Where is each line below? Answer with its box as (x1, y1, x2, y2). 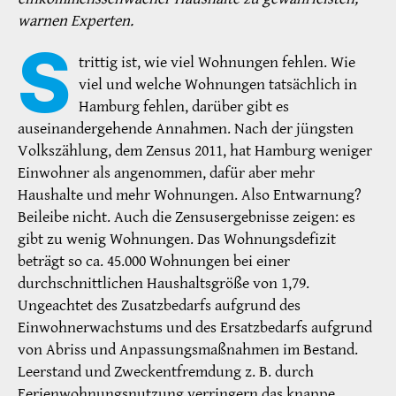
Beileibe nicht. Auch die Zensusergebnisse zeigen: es (18, 207, 355, 228)
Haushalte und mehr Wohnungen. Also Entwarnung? (18, 185, 362, 206)
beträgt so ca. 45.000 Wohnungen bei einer (18, 251, 290, 272)
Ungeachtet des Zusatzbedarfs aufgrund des (18, 295, 301, 316)
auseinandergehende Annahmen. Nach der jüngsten (18, 118, 354, 140)
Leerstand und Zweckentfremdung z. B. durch (18, 362, 314, 383)
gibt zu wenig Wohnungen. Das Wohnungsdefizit (18, 229, 336, 250)
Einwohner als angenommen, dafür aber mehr (18, 163, 315, 184)
